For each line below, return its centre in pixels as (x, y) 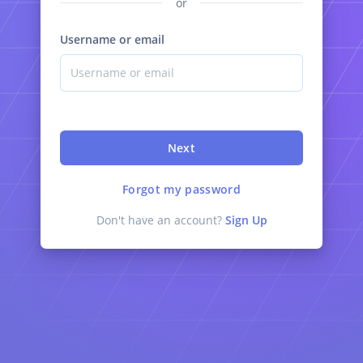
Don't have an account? (160, 220)
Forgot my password (181, 189)
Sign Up (246, 220)
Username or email (112, 39)
